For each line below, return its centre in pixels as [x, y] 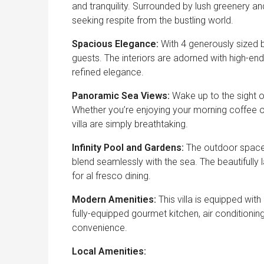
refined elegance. [108, 72]
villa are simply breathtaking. [130, 124]
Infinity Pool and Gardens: [129, 148]
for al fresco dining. [111, 176]
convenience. [100, 228]
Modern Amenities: [115, 200]
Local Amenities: [109, 252]
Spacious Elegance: [116, 44]
